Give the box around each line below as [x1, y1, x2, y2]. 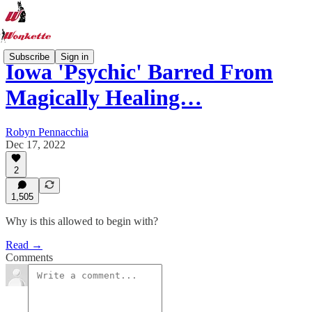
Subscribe [9, 51, 49, 62]
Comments [6, 251, 53, 263]
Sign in [61, 51, 88, 62]
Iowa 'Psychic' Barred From [6, 59, 273, 85]
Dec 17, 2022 [6, 138, 65, 150]
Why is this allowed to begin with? [6, 215, 158, 227]
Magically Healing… [6, 85, 202, 111]
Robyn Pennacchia [6, 125, 88, 138]
